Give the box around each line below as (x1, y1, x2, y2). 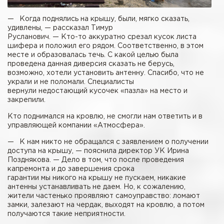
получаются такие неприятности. (7, 211, 125, 217)
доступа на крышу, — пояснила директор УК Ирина (7, 148, 189, 154)
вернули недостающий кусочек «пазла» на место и (7, 88, 187, 94)
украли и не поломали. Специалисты (7, 79, 134, 85)
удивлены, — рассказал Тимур (7, 25, 113, 31)
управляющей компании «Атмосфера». (7, 122, 145, 129)
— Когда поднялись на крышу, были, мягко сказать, (7, 16, 189, 22)
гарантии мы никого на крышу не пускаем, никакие (7, 175, 186, 181)
